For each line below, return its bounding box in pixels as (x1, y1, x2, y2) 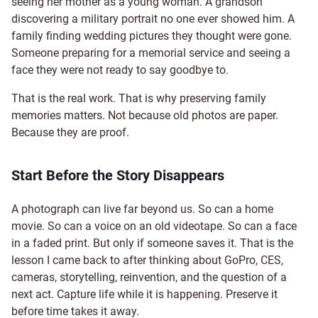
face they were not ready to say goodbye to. (11, 62, 229, 77)
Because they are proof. (11, 125, 129, 139)
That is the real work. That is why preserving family (11, 91, 266, 105)
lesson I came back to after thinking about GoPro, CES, (11, 253, 283, 267)
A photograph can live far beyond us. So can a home (11, 202, 273, 216)
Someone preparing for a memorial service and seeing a (11, 45, 290, 60)
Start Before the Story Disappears (11, 166, 224, 184)
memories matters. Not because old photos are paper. (11, 108, 278, 122)
